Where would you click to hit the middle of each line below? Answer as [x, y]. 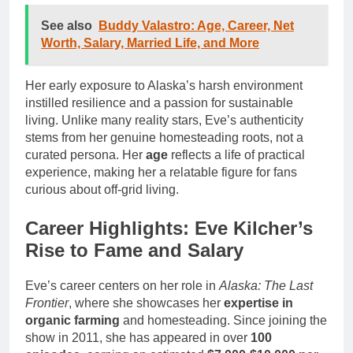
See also [67, 25]
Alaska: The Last [266, 285]
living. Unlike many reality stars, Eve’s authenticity [164, 120]
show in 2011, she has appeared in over [138, 337]
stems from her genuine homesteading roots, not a [164, 137]
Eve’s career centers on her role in [122, 285]
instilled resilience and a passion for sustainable [159, 102]
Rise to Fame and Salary [134, 250]
